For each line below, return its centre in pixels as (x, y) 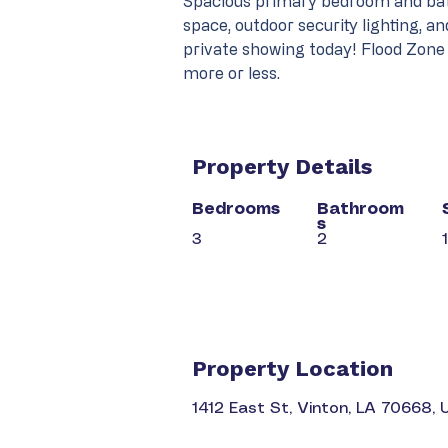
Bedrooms (236, 209)
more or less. (231, 73)
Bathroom (360, 209)
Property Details (282, 166)
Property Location (292, 368)
